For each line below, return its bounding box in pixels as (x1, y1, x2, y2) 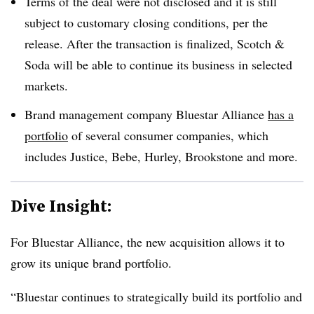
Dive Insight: (11, 193, 112, 217)
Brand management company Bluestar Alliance (25, 105, 268, 123)
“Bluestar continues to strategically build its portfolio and (11, 287, 302, 305)
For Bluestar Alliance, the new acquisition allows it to (11, 233, 285, 250)
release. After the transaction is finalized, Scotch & (25, 34, 285, 52)
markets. (25, 76, 68, 94)
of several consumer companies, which (68, 126, 268, 144)
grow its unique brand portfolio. (11, 254, 172, 271)
